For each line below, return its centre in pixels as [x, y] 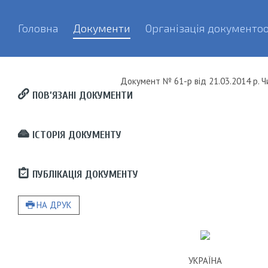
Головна [38, 28]
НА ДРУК [54, 205]
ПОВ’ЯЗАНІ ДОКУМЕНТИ [81, 95]
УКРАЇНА [205, 261]
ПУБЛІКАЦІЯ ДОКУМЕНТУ [83, 174]
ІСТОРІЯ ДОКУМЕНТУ [75, 135]
